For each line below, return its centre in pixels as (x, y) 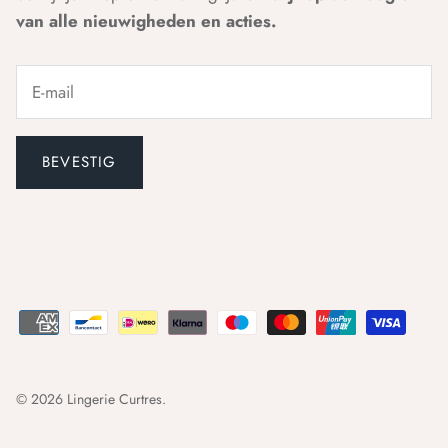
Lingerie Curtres (114, 398)
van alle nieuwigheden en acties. (146, 21)
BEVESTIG (79, 161)
